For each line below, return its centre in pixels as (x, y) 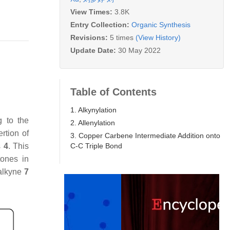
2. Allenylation (93, 122)
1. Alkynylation (93, 110)
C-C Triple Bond (96, 146)
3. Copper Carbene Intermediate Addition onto (145, 135)
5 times (122, 37)
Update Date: (94, 50)
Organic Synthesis (161, 24)
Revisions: (90, 37)
